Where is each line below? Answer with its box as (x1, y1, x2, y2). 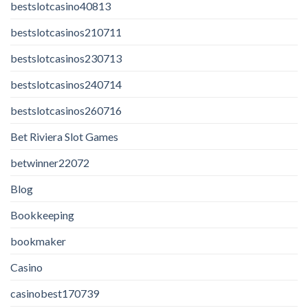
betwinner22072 (10, 155, 89, 169)
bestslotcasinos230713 (10, 51, 122, 65)
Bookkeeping (10, 208, 74, 221)
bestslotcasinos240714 (10, 77, 122, 91)
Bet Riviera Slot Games (10, 129, 118, 143)
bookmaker (10, 234, 66, 247)
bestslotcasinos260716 (10, 103, 122, 117)
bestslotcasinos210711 (10, 25, 122, 38)
